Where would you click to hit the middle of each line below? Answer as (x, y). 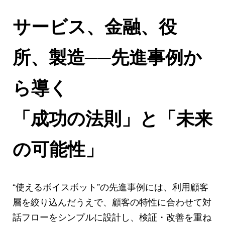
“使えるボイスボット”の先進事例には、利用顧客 (110, 187)
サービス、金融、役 (95, 26)
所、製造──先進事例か (107, 57)
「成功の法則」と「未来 (113, 118)
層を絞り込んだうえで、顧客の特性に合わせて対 (112, 202)
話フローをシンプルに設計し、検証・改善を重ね (112, 217)
